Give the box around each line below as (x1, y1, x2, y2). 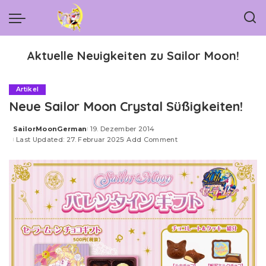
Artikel (16, 85, 39, 93)
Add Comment (126, 135, 178, 144)
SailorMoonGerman (13, 125, 87, 133)
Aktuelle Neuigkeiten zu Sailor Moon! (27, 48, 239, 63)
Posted (12, 129, 41, 138)
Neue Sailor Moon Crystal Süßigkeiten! (9, 98, 243, 114)
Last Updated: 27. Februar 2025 (16, 135, 124, 144)
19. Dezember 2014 (90, 125, 155, 133)
